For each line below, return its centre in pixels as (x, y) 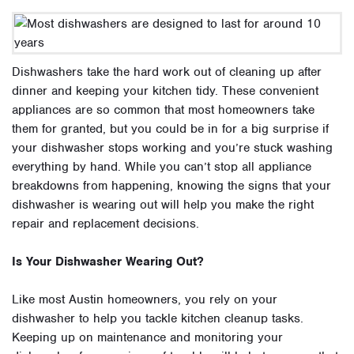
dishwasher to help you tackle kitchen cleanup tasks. (158, 318)
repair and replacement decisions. (105, 224)
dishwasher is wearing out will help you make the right (163, 205)
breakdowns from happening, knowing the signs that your (171, 186)
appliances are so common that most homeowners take (163, 110)
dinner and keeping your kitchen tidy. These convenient (165, 91)
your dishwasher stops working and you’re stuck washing (172, 148)
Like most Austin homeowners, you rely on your (145, 299)
